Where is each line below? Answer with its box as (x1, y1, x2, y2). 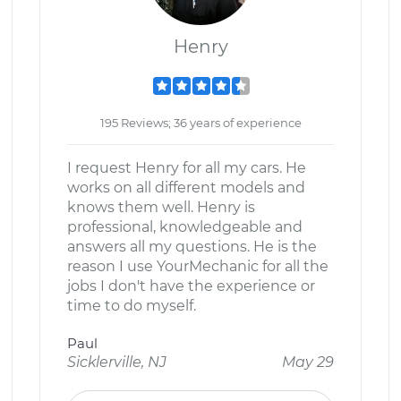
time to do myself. (67, 297, 196, 314)
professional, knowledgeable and (67, 218, 303, 235)
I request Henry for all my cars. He (67, 159, 306, 176)
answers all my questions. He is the (67, 238, 317, 255)
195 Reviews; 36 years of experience (99, 115, 302, 130)
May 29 (282, 354, 334, 371)
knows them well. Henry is (67, 199, 255, 216)
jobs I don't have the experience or (67, 277, 315, 294)
